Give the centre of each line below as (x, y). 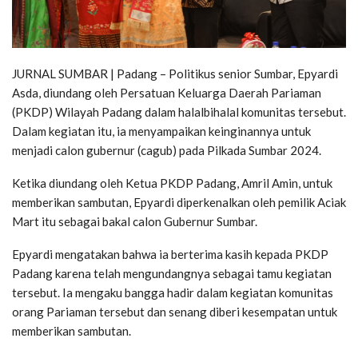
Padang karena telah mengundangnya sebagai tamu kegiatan (172, 273)
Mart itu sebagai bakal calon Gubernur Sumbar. (135, 221)
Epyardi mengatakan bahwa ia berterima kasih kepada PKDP (170, 254)
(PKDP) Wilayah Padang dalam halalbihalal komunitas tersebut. (179, 111)
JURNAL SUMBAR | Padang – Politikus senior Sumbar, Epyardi (175, 73)
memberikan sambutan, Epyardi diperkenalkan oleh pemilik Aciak (179, 202)
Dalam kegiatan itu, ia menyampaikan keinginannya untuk (161, 131)
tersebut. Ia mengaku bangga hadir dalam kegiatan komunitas (173, 292)
